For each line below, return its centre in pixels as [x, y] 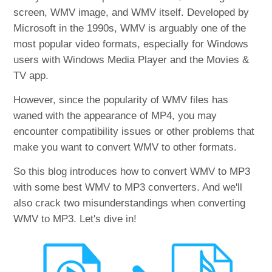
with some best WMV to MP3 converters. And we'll [128, 187]
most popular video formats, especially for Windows [131, 44]
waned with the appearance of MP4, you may [115, 116]
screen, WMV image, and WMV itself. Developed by [131, 12]
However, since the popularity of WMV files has [121, 100]
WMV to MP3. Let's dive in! [75, 219]
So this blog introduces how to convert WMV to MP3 [132, 172]
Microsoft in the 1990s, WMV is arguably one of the [130, 28]
